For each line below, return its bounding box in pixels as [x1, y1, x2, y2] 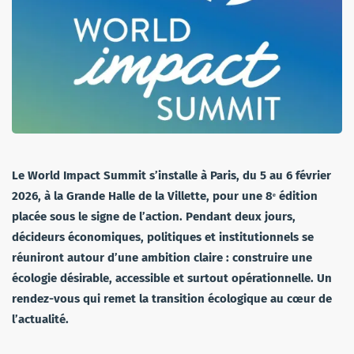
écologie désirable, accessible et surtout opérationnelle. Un [12, 271, 332, 286]
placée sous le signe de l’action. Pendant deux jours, [12, 209, 296, 224]
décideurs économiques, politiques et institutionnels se [12, 230, 314, 245]
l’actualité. [12, 312, 69, 327]
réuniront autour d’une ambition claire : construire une [12, 250, 312, 265]
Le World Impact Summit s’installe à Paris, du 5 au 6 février [12, 168, 331, 183]
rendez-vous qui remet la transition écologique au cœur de [12, 292, 332, 307]
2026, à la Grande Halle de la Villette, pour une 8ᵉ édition [12, 189, 318, 204]
